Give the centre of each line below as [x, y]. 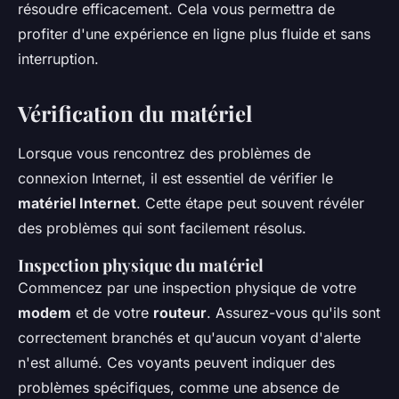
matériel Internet [77, 204]
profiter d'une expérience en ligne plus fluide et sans [194, 34]
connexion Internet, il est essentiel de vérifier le [175, 179]
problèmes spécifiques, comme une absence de [179, 388]
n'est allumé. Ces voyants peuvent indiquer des [176, 363]
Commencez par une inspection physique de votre [187, 288]
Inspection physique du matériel [141, 265]
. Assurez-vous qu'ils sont [293, 313]
